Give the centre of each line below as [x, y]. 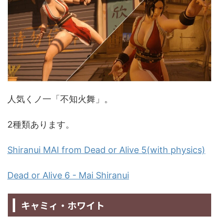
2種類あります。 [41, 125]
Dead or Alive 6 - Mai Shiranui [68, 175]
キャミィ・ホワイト [63, 205]
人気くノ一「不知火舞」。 [60, 99]
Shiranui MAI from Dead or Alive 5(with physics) [106, 150]
